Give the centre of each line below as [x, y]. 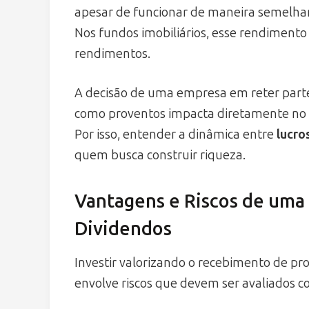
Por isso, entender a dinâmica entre [176, 134]
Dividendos [123, 229]
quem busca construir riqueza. [160, 155]
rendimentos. [112, 53]
